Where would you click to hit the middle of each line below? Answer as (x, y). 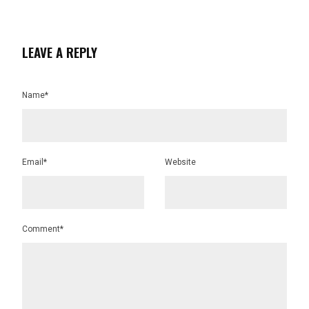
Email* (35, 162)
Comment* (43, 229)
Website (180, 162)
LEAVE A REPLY (60, 51)
